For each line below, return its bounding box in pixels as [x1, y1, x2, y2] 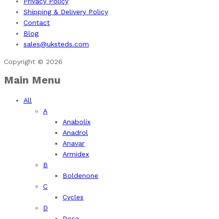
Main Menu [4, 74, 61, 86]
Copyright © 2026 [4, 58, 63, 66]
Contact [23, 19, 50, 26]
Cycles [63, 193, 84, 201]
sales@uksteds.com [23, 40, 89, 48]
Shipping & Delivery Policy [23, 8, 108, 16]
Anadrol [63, 129, 88, 136]
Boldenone [63, 172, 98, 179]
